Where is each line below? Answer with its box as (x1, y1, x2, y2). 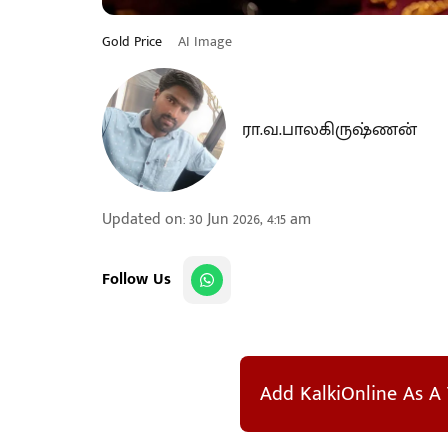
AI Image (178, 30, 232, 53)
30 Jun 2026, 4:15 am (189, 206, 311, 233)
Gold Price (102, 30, 166, 53)
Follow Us (102, 266, 171, 293)
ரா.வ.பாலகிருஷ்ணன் (242, 115, 417, 145)
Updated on (102, 206, 183, 233)
